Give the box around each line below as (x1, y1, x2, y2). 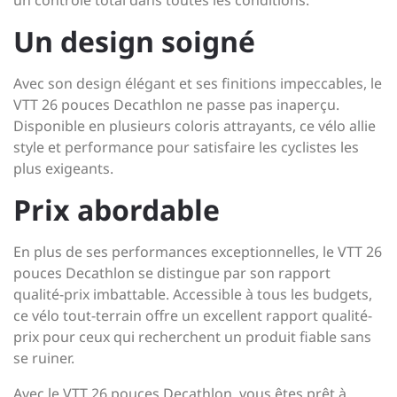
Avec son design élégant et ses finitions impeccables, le (13, 74, 382, 93)
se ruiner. (13, 348, 74, 368)
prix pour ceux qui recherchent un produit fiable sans (13, 327, 371, 346)
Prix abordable (13, 191, 220, 229)
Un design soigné (13, 22, 255, 60)
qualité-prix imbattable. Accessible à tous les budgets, (13, 284, 372, 304)
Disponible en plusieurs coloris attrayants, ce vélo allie (13, 116, 376, 136)
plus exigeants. (13, 159, 113, 178)
